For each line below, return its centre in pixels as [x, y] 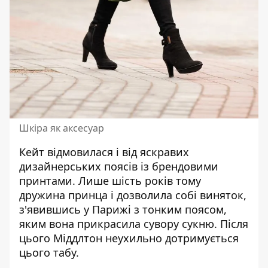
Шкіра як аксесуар [62, 128]
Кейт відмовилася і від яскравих [104, 152]
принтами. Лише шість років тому [110, 180]
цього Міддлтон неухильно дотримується [129, 238]
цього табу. [49, 252]
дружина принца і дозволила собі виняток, [133, 195]
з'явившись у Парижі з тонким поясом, [123, 209]
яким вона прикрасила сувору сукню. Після [134, 223]
